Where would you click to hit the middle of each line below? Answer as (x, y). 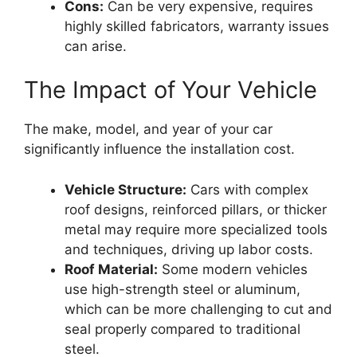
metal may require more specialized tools (196, 229)
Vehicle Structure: (126, 189)
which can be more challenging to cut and (198, 309)
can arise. (96, 46)
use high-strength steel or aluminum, (182, 289)
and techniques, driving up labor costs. (189, 249)
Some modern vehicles (233, 269)
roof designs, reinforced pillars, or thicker (196, 209)
